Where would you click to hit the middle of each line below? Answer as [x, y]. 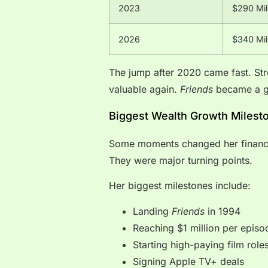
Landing [152, 211]
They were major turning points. [181, 160]
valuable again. [144, 89]
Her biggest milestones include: [180, 186]
